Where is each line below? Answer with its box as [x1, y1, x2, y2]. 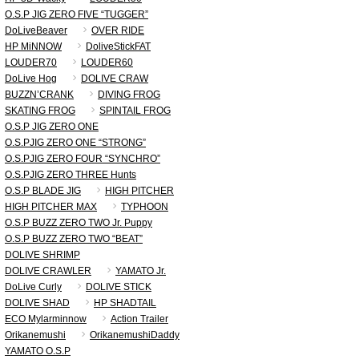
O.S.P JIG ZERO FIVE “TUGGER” [5, 9, 148, 20]
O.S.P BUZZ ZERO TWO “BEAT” [5, 233, 143, 244]
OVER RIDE [91, 25, 144, 36]
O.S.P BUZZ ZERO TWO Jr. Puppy [5, 217, 152, 228]
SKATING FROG [5, 105, 75, 116]
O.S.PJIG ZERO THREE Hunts [5, 169, 136, 180]
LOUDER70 [5, 57, 57, 68]
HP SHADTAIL [94, 297, 156, 309]
